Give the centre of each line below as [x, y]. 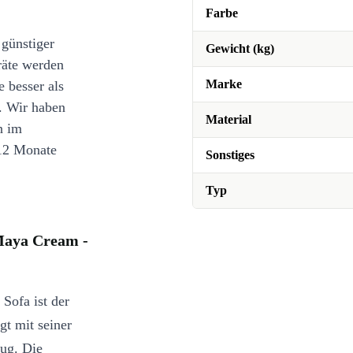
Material [229, 119]
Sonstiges [230, 155]
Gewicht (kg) [240, 48]
